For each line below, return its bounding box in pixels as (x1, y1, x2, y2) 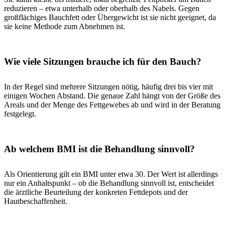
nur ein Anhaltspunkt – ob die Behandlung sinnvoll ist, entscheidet (4, 178, 214, 187)
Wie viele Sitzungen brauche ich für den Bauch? (4, 56, 201, 67)
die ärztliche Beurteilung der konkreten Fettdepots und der (4, 187, 188, 196)
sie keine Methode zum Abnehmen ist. (4, 22, 125, 31)
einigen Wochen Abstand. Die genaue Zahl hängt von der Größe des (4, 91, 220, 100)
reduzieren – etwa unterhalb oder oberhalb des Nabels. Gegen (4, 4, 199, 13)
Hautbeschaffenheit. (4, 196, 67, 205)
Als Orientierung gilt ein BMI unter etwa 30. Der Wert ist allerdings (4, 169, 218, 178)
